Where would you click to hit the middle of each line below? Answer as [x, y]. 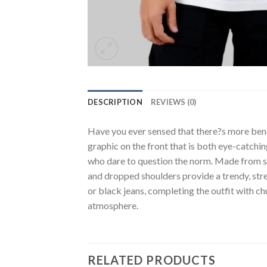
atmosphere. [113, 205]
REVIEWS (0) [173, 102]
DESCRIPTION [115, 102]
